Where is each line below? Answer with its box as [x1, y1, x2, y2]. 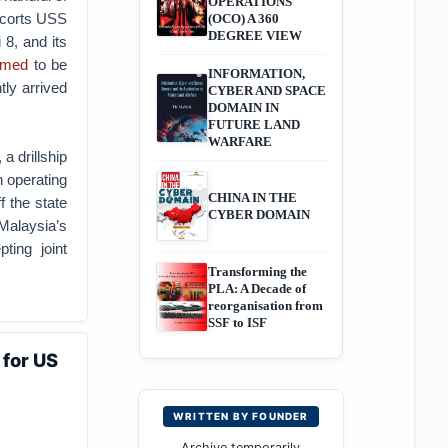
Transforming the [207, 264, 307, 279]
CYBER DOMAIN [207, 207, 310, 222]
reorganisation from [207, 298, 323, 313]
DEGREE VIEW [207, 28, 302, 43]
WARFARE [207, 134, 272, 149]
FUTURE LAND [207, 117, 300, 132]
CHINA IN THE [207, 190, 297, 205]
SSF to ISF [207, 315, 267, 330]
